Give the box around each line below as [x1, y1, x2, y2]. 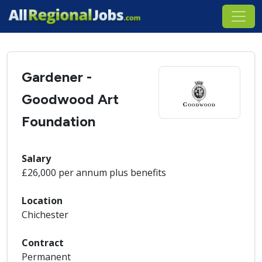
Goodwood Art [22, 91, 119, 108]
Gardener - [22, 68, 92, 85]
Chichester [22, 208, 68, 221]
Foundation [22, 113, 95, 130]
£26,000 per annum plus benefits [22, 166, 166, 179]
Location [22, 194, 63, 207]
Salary [22, 152, 51, 165]
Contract [22, 236, 64, 249]
